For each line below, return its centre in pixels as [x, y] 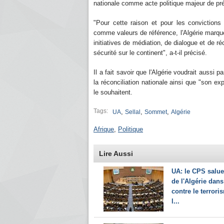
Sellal [133, 112]
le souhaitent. [113, 92]
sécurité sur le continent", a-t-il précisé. [150, 53]
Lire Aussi [116, 153]
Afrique [104, 129]
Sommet [156, 112]
